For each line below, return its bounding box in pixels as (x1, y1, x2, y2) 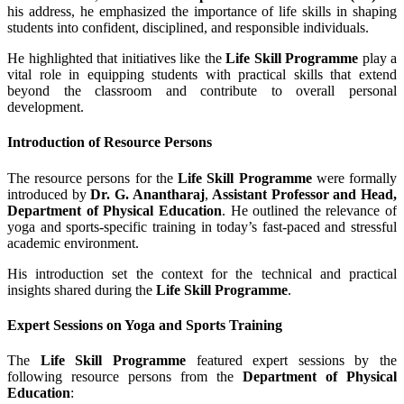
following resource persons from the (7, 369, 243, 385)
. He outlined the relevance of (221, 202, 397, 218)
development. (7, 99, 84, 115)
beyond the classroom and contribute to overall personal (7, 83, 397, 98)
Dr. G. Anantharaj (90, 186, 205, 202)
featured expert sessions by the (185, 353, 397, 369)
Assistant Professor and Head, (212, 186, 397, 202)
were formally (311, 170, 398, 186)
